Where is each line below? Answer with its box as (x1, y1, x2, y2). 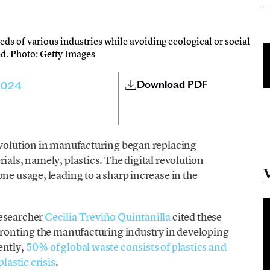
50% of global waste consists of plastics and (25, 240, 227, 254)
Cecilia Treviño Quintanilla (44, 210, 171, 224)
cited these (171, 210, 222, 224)
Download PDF (137, 78, 208, 91)
